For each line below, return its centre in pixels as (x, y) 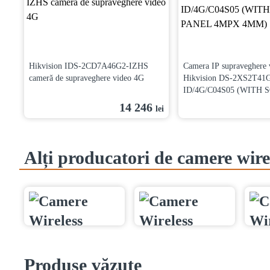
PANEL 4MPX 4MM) (221, 102)
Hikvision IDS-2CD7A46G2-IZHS (89, 66)
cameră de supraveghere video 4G (86, 78)
